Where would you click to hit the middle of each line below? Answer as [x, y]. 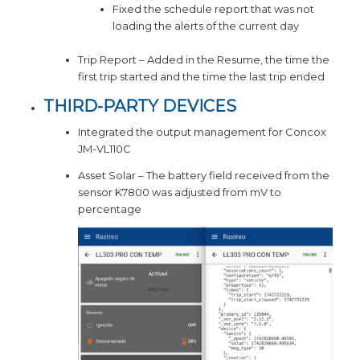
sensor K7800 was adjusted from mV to [179, 192]
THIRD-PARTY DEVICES [139, 106]
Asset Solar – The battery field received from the [203, 175]
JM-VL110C [104, 148]
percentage [109, 209]
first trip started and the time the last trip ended [201, 76]
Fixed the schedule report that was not [213, 8]
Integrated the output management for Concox [202, 131]
